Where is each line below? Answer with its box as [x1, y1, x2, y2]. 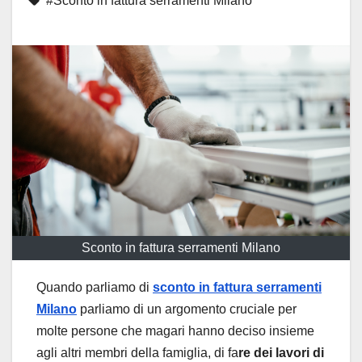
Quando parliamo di [36, 280, 153, 294]
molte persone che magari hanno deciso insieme [36, 323, 314, 338]
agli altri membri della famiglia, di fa [36, 345, 238, 360]
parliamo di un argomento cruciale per [77, 301, 297, 316]
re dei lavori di [238, 345, 324, 360]
